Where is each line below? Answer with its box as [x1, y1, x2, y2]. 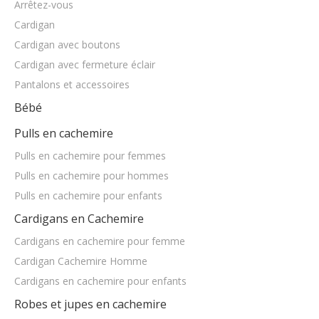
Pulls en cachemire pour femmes [14, 258, 166, 272]
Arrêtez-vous [14, 108, 73, 121]
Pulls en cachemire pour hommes [14, 278, 169, 292]
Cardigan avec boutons [14, 147, 120, 161]
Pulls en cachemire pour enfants [14, 298, 162, 312]
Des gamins [14, 84, 77, 100]
